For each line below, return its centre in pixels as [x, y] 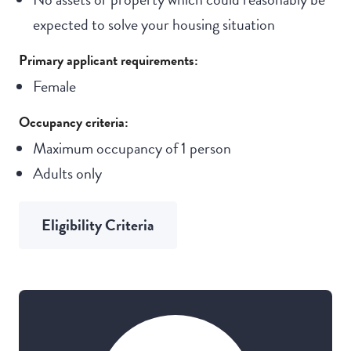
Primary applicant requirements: [109, 60]
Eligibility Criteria [98, 224]
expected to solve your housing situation [154, 24]
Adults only [67, 173]
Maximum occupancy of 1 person [132, 148]
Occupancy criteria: [74, 121]
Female [54, 86]
